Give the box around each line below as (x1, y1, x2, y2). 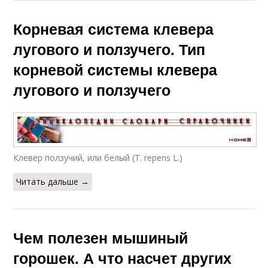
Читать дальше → (16, 176, 90, 188)
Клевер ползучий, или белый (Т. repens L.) (13, 152, 183, 164)
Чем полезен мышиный (13, 227, 188, 249)
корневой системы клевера (13, 59, 218, 81)
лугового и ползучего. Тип (13, 38, 206, 60)
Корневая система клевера (13, 18, 214, 40)
